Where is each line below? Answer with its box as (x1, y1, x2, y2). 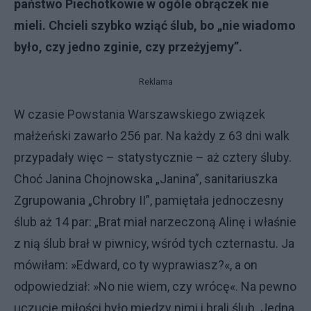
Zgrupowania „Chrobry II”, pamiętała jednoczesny (14, 193, 284, 208)
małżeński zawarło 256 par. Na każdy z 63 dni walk (14, 128, 289, 143)
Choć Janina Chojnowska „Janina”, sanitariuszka (14, 171, 278, 186)
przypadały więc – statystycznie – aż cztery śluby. (14, 150, 292, 165)
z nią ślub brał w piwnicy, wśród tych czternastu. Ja (14, 236, 294, 251)
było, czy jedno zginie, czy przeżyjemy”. (14, 40, 245, 54)
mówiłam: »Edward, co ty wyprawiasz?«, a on (14, 258, 258, 272)
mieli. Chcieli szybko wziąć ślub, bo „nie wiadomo (14, 18, 296, 33)
